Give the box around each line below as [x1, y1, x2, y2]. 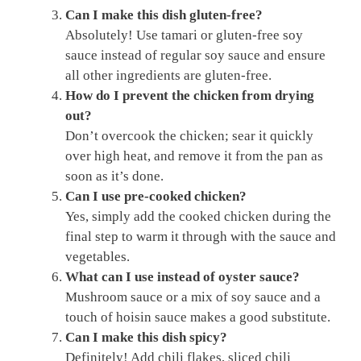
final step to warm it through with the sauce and [65, 229, 336, 245]
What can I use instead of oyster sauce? [65, 269, 300, 285]
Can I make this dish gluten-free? [65, 7, 263, 23]
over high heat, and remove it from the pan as [65, 148, 323, 164]
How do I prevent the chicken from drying [65, 88, 314, 104]
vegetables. [65, 249, 130, 265]
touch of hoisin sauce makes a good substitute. [65, 309, 330, 326]
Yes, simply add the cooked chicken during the [65, 209, 331, 225]
